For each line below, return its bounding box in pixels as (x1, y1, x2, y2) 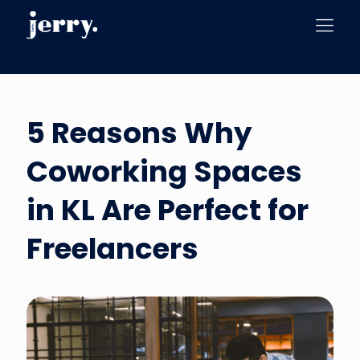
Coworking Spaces (27, 152, 302, 191)
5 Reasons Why (27, 113, 252, 153)
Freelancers (27, 229, 198, 268)
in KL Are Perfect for (27, 190, 309, 230)
